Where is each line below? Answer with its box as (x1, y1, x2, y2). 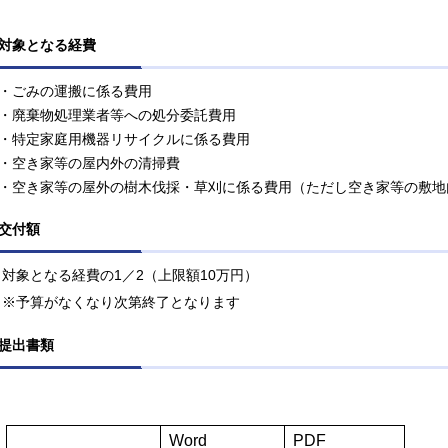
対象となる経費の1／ (2, 267, 136, 283)
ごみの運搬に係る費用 (12, 83, 152, 99)
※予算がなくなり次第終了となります (2, 294, 240, 310)
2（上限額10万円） (136, 267, 258, 283)
